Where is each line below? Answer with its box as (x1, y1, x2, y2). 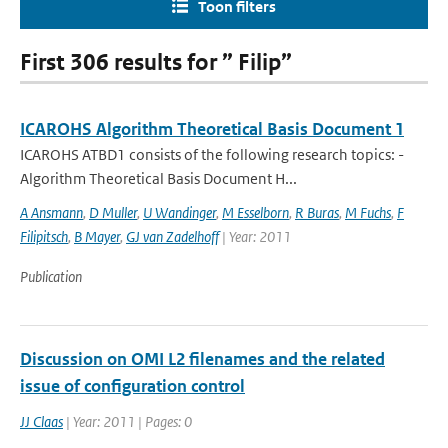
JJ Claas (20, 412, 63, 431)
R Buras (295, 203, 339, 222)
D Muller (89, 203, 137, 222)
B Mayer (74, 227, 120, 246)
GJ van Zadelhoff (126, 227, 219, 246)
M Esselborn (222, 203, 289, 222)
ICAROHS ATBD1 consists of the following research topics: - (20, 145, 404, 164)
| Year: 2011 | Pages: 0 (63, 412, 192, 431)
